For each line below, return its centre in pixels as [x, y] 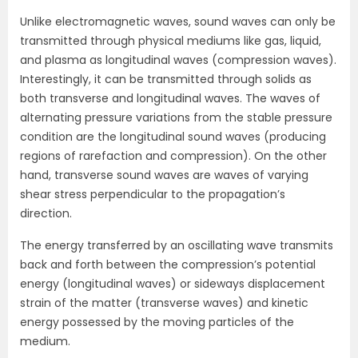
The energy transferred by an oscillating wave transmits [177, 245]
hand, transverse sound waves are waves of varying [164, 175]
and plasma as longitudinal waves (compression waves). [178, 60]
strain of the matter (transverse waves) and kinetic [164, 303]
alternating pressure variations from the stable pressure [176, 117]
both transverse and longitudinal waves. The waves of [170, 98]
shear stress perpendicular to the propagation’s [153, 194]
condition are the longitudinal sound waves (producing [173, 137]
